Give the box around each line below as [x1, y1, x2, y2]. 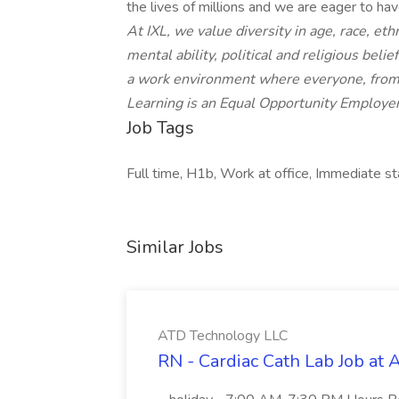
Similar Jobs [126, 235, 224, 259]
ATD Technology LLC [158, 326, 288, 346]
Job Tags [126, 116, 194, 140]
